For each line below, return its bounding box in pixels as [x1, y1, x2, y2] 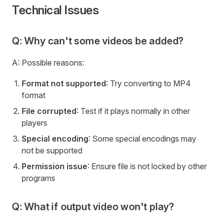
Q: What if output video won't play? [12, 201, 174, 213]
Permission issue [22, 161, 87, 171]
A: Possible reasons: [12, 58, 84, 68]
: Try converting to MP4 [106, 78, 191, 88]
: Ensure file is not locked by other [87, 161, 207, 171]
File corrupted [22, 106, 76, 116]
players [22, 118, 47, 128]
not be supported [22, 146, 82, 155]
